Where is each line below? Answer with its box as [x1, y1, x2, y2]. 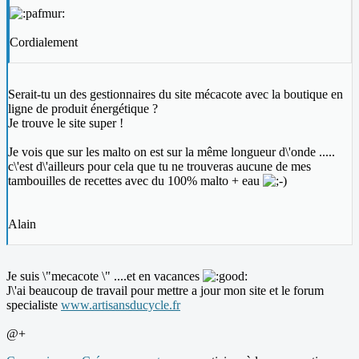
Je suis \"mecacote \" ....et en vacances [6, 269, 203, 284]
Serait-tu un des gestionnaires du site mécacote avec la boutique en [8, 87, 343, 102]
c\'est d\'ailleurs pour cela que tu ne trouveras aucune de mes [8, 159, 311, 174]
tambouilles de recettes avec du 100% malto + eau [8, 174, 263, 188]
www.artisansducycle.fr [61, 298, 180, 313]
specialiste [6, 298, 61, 313]
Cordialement [10, 35, 78, 50]
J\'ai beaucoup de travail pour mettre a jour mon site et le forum [6, 284, 324, 298]
